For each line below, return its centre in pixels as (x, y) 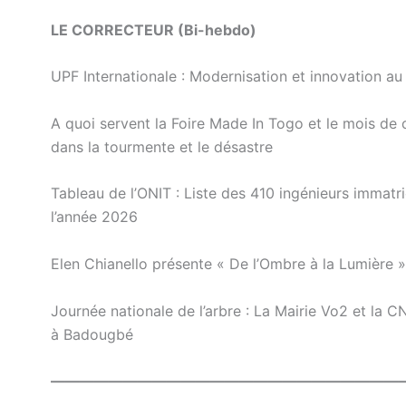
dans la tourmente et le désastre (162, 146)
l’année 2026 (94, 217)
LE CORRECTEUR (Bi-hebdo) (154, 29)
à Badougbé (92, 334)
